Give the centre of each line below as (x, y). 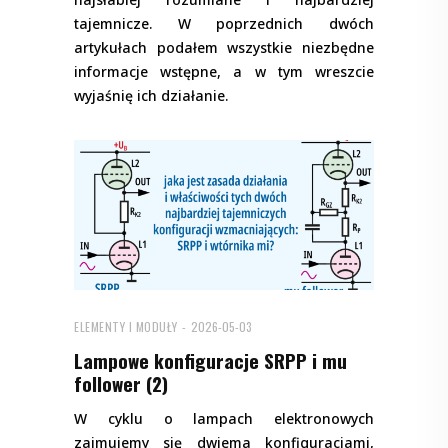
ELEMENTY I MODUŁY (126, 327)
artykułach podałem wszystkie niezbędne (224, 48)
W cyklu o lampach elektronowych (224, 419)
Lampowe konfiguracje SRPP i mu (210, 360)
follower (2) (121, 383)
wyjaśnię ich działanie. (151, 96)
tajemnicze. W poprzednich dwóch (224, 24)
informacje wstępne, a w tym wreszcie (224, 72)
